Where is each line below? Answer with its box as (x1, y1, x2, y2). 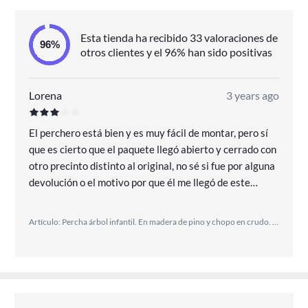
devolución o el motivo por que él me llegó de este (29, 175, 251, 188)
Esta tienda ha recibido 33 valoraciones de (80, 30, 278, 44)
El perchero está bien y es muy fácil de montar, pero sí (29, 126, 269, 139)
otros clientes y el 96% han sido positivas (80, 45, 272, 58)
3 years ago (225, 89, 279, 102)
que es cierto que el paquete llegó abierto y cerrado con (29, 142, 277, 155)
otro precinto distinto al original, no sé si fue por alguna (29, 159, 276, 172)
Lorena (29, 89, 63, 102)
